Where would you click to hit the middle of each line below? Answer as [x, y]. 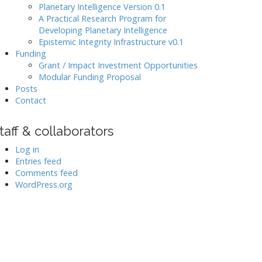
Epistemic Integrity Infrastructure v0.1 [111, 42]
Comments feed [46, 173]
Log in [27, 149]
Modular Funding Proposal [90, 77]
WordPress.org [44, 185]
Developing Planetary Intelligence [103, 30]
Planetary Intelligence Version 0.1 [102, 7]
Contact [31, 100]
